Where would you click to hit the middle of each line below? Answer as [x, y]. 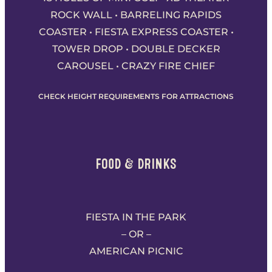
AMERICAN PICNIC [136, 251]
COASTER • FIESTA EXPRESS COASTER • [136, 32]
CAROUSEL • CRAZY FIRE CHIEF [136, 66]
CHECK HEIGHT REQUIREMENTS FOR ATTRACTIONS [136, 96]
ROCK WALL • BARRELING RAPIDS [136, 15]
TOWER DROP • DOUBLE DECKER [136, 49]
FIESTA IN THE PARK [136, 217]
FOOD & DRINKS [136, 164]
